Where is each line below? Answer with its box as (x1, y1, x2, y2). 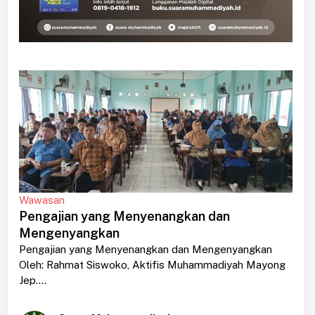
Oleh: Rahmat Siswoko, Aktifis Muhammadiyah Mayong (18, 258, 285, 271)
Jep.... (18, 274, 46, 286)
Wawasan (18, 193, 65, 206)
